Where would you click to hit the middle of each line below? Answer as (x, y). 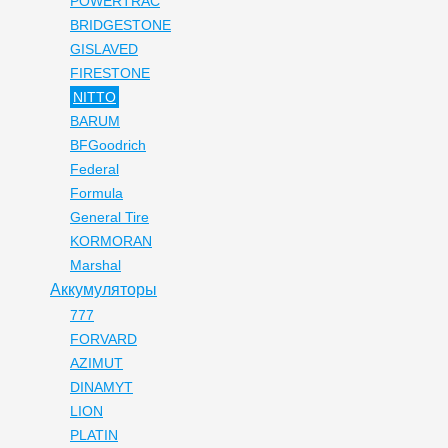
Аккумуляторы (103, 289)
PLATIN (94, 435)
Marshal (95, 265)
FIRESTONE (110, 73)
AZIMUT (96, 363)
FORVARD (103, 339)
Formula (96, 193)
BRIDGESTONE (120, 25)
